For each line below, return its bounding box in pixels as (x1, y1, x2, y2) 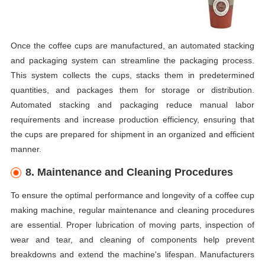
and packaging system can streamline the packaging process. (10, 55, 255, 65)
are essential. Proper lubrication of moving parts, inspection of (10, 219, 255, 230)
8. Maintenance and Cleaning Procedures (25, 166, 233, 178)
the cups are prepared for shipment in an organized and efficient (10, 129, 255, 139)
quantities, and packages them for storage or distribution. (10, 85, 255, 95)
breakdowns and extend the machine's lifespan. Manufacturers (10, 249, 255, 259)
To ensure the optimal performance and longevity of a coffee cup (10, 190, 255, 200)
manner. (10, 144, 41, 154)
